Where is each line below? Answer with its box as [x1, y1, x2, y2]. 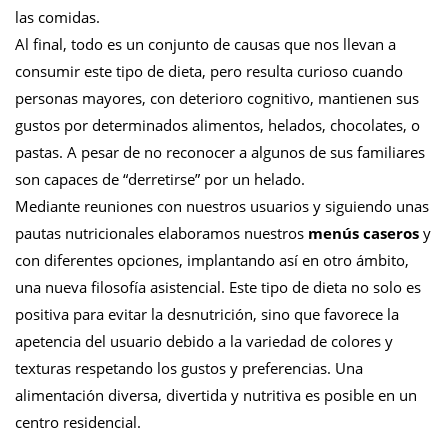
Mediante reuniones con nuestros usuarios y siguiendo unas [15, 196, 429, 216]
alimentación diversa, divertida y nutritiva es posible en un [15, 385, 417, 405]
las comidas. [15, 7, 100, 27]
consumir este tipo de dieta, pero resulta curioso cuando [15, 61, 403, 81]
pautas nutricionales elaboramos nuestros [15, 223, 308, 243]
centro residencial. [15, 412, 141, 432]
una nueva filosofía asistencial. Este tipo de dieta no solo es [15, 277, 421, 297]
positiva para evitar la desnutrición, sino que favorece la [15, 304, 399, 324]
